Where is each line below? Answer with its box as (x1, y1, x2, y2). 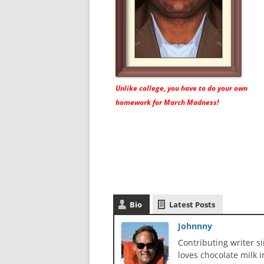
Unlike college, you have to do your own (115, 83, 247, 94)
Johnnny (178, 220, 212, 232)
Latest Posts (169, 199, 215, 210)
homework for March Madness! (115, 97, 219, 108)
